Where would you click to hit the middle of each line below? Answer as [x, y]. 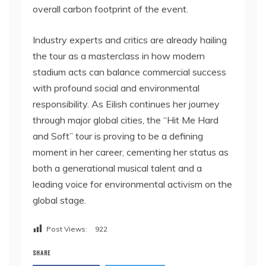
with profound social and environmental [116, 88]
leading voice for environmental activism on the [132, 184]
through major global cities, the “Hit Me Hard [126, 120]
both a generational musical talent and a [117, 168]
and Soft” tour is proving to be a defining [118, 136]
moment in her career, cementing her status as [131, 152]
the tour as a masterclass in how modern [119, 56]
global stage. [59, 200]
